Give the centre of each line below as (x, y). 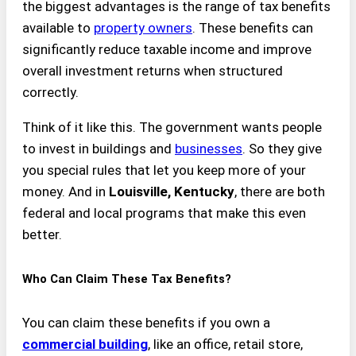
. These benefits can (253, 28)
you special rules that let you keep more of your (164, 170)
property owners (143, 28)
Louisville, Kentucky (172, 192)
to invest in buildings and (99, 149)
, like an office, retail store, (225, 344)
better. (42, 235)
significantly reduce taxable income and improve (167, 50)
